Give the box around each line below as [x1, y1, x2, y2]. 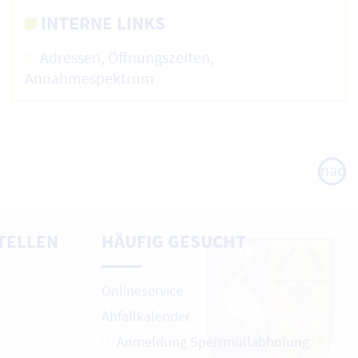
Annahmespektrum [24, 67, 154, 88]
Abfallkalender [101, 307, 190, 326]
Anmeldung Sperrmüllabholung [117, 332, 312, 352]
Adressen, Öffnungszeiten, [39, 46, 214, 67]
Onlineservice [101, 281, 183, 300]
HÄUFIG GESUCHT [101, 229, 246, 253]
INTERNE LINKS [40, 10, 165, 34]
